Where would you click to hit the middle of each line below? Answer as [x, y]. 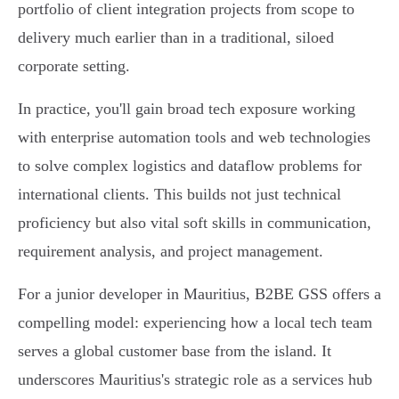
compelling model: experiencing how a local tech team [195, 323]
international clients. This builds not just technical [179, 195]
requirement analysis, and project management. [171, 252]
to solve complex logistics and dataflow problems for [190, 166]
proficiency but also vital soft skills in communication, [195, 223]
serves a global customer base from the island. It [175, 351]
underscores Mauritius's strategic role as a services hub [195, 380]
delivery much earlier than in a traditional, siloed [176, 38]
